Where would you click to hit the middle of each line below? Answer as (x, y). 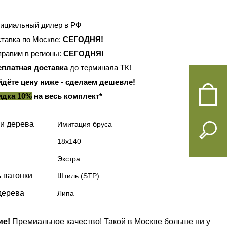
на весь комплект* (67, 96)
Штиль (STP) (78, 176)
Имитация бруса (85, 124)
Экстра (69, 158)
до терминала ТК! (99, 67)
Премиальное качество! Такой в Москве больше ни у (111, 221)
